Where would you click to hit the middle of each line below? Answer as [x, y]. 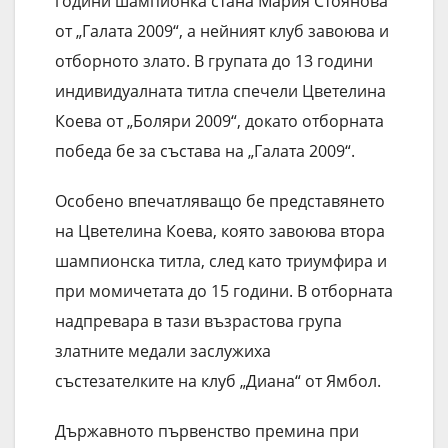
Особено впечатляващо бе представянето [220, 201]
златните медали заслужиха [163, 351]
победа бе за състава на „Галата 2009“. [205, 151]
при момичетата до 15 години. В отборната [224, 291]
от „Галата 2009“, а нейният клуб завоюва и [222, 31]
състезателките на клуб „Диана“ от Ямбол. [218, 381]
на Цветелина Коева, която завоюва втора [220, 231]
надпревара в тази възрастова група [198, 321]
